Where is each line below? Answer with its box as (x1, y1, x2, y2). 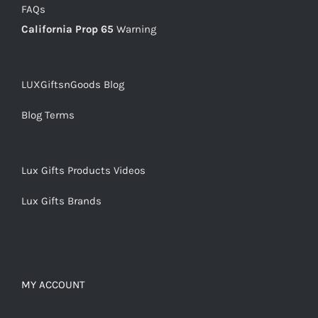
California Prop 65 (21, 22, 114, 35)
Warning (116, 22, 156, 35)
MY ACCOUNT (21, 278, 85, 291)
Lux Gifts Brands (21, 194, 102, 207)
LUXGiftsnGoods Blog (21, 77, 124, 91)
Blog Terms (21, 108, 75, 121)
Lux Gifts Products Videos (21, 163, 146, 177)
